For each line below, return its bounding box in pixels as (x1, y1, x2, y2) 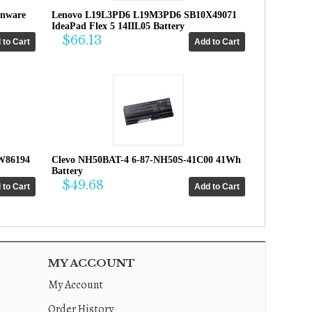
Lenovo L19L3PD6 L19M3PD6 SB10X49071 (52, 10, 237, 21)
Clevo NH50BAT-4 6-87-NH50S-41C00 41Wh (52, 155, 241, 166)
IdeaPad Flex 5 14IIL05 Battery (52, 21, 185, 32)
